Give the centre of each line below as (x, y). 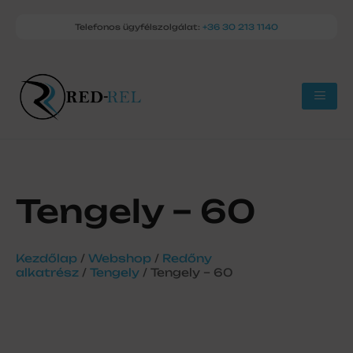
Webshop (120, 258)
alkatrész (47, 272)
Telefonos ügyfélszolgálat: (139, 27)
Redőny (187, 258)
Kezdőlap (46, 258)
